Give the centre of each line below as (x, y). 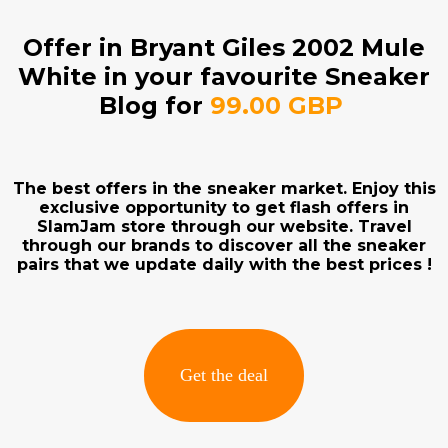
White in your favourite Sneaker (224, 76)
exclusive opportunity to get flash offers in (224, 207)
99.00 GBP (279, 105)
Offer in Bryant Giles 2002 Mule (224, 47)
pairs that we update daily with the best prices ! (224, 264)
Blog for (154, 105)
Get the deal (224, 375)
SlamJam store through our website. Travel (224, 226)
